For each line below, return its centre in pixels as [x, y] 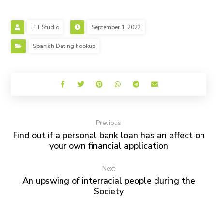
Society [108, 191]
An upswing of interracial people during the [108, 181]
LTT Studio [46, 27]
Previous [108, 123]
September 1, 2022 [116, 27]
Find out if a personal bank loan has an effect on [108, 135]
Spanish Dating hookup [64, 46]
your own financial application [108, 146]
